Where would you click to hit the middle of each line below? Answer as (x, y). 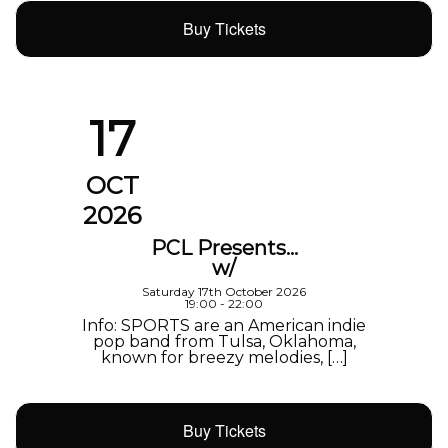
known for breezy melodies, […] (224, 358)
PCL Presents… (224, 248)
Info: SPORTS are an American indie (224, 326)
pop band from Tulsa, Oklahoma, (224, 342)
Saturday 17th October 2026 (224, 292)
